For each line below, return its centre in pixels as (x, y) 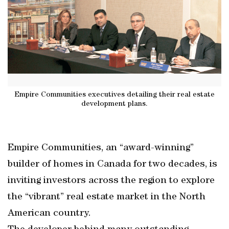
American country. (49, 214)
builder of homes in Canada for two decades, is (112, 165)
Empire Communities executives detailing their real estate (114, 95)
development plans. (114, 104)
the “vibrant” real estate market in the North (107, 197)
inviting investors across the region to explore (111, 181)
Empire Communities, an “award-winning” (101, 148)
